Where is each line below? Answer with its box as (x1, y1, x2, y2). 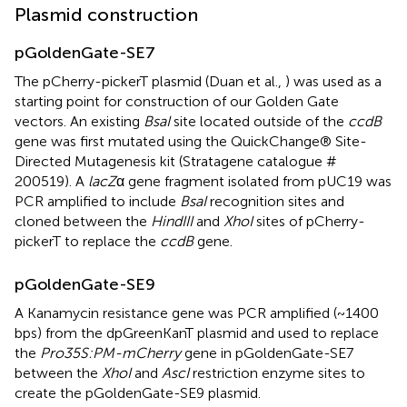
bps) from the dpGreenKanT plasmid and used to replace (15, 324, 379, 342)
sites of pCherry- (253, 213, 365, 231)
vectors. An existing (15, 113, 144, 131)
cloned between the (15, 213, 151, 231)
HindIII (151, 213, 193, 231)
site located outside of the (170, 113, 348, 131)
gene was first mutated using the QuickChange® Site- (15, 133, 367, 151)
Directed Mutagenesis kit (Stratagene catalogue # (15, 153, 337, 171)
